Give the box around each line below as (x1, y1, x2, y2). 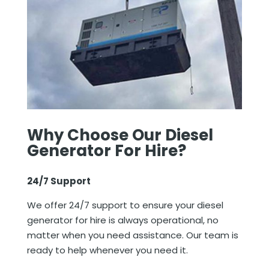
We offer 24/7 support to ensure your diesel (26, 198, 223, 211)
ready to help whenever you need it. (26, 243, 188, 256)
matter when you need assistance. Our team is (26, 228, 238, 241)
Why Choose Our (26, 124, 165, 146)
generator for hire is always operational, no (26, 213, 219, 226)
